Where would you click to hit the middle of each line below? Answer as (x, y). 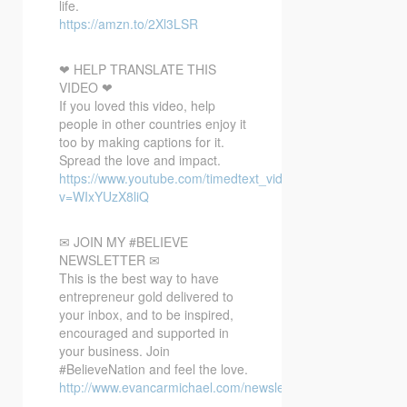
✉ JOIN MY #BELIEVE (124, 241)
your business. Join (114, 350)
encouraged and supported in (144, 332)
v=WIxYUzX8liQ (104, 196)
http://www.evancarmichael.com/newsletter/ (183, 387)
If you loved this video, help (137, 105)
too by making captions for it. (142, 141)
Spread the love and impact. (140, 159)
